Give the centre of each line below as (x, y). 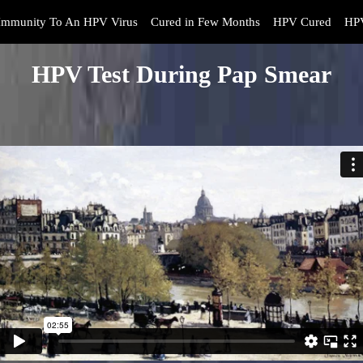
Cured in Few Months (205, 22)
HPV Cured (302, 22)
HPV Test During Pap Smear (181, 74)
